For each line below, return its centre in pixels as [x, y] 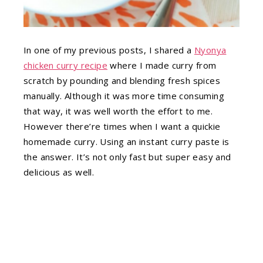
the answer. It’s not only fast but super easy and [127, 156]
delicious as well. [59, 172]
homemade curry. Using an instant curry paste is [127, 141]
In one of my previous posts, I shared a [109, 50]
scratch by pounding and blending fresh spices [122, 80]
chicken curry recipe [66, 65]
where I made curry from [162, 65]
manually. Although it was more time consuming [124, 95]
